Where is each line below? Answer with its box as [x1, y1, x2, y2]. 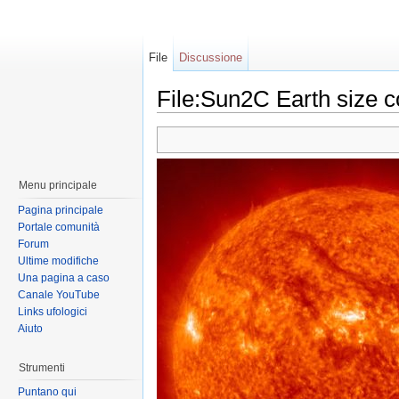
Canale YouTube [18, 288, 100, 301]
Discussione [179, 51, 243, 64]
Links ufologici [18, 305, 87, 318]
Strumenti [19, 361, 65, 374]
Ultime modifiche [18, 254, 99, 267]
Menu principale [19, 179, 97, 191]
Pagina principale [18, 203, 103, 216]
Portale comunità [18, 220, 100, 233]
